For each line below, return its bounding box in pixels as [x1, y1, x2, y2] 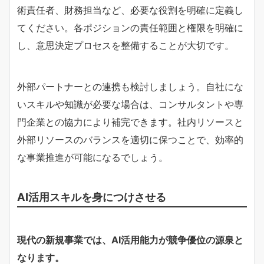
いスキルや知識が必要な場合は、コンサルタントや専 [17, 98, 243, 110]
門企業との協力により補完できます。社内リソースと [17, 115, 243, 128]
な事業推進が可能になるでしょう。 [17, 151, 168, 163]
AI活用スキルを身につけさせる [17, 190, 166, 203]
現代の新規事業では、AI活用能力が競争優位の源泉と [17, 233, 243, 246]
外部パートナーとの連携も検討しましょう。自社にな [17, 80, 243, 93]
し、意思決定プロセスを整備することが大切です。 [17, 39, 234, 51]
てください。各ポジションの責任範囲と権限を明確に [17, 21, 243, 34]
